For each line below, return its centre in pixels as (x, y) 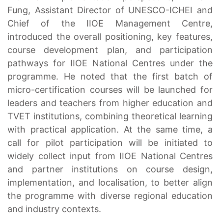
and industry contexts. (54, 209)
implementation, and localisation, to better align (110, 183)
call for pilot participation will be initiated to (110, 143)
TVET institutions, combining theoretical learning (110, 116)
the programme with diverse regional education (110, 196)
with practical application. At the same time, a (110, 130)
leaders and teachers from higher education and (110, 103)
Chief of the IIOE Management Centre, (110, 24)
